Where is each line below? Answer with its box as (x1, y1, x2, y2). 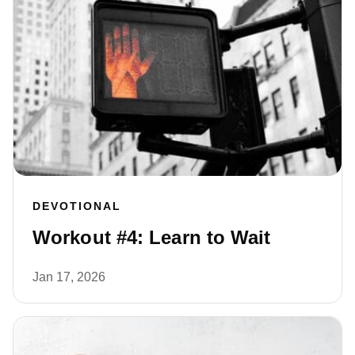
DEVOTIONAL (32, 200, 121, 213)
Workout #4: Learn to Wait (32, 227, 271, 249)
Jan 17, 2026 (32, 270, 105, 284)
